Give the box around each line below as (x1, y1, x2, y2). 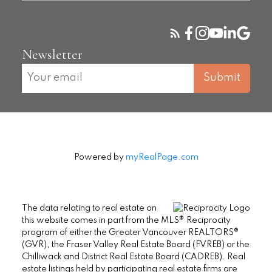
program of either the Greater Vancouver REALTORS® (21, 228, 239, 237)
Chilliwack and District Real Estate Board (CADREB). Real (21, 252, 245, 261)
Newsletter (21, 46, 83, 63)
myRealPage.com (125, 152, 199, 161)
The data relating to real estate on (21, 203, 157, 212)
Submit (203, 72, 241, 84)
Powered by (73, 152, 126, 161)
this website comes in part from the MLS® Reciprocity (21, 216, 231, 225)
